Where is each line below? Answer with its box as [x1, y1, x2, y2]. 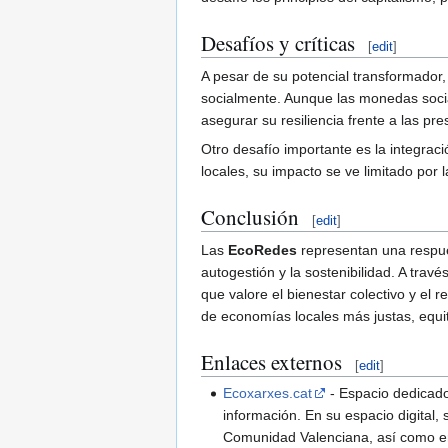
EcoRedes [228, 241, 297, 258]
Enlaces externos [201, 347, 342, 376]
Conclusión [201, 202, 299, 231]
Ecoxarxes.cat [223, 385, 313, 402]
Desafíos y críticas [201, 28, 355, 57]
